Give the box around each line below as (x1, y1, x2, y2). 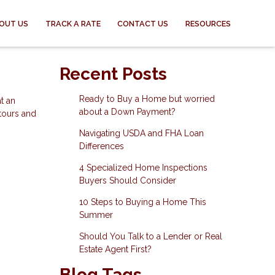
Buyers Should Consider (79, 176, 176, 185)
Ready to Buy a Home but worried (79, 94, 215, 104)
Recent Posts (60, 64, 167, 84)
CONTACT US (117, 18, 169, 28)
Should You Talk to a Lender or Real (79, 231, 222, 241)
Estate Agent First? (79, 244, 152, 254)
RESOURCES (185, 18, 231, 28)
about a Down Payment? (79, 107, 176, 117)
